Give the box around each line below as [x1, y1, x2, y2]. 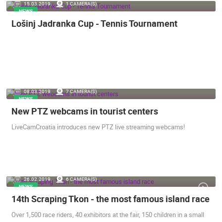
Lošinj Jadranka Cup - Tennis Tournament [11, 17, 177, 29]
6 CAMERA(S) [66, 175, 97, 182]
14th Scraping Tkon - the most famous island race [11, 193, 210, 205]
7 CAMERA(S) [66, 88, 97, 95]
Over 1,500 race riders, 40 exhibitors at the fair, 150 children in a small [11, 210, 204, 219]
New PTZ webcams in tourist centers [11, 105, 158, 117]
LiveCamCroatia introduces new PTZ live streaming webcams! [11, 122, 185, 131]
